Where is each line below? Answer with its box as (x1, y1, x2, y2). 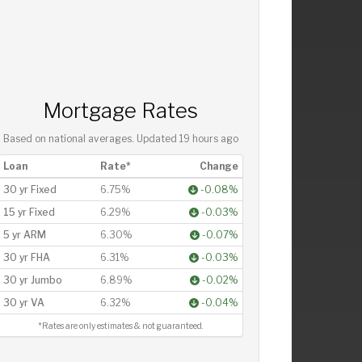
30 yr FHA (2, 250, 50, 263)
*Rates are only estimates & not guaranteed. (38, 320, 204, 331)
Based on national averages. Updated (2, 133, 179, 145)
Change (199, 159, 238, 172)
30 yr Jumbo (2, 273, 62, 286)
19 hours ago (179, 133, 238, 145)
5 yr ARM (2, 228, 46, 241)
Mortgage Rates (43, 97, 199, 123)
